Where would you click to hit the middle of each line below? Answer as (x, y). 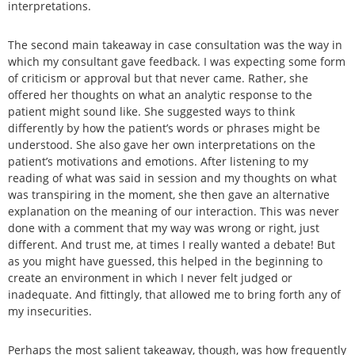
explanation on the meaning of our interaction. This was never (174, 211)
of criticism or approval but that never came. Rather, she (158, 78)
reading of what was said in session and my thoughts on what (172, 177)
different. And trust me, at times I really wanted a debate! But (172, 244)
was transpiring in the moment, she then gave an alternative (169, 194)
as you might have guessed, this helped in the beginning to (165, 261)
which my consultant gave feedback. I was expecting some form (177, 61)
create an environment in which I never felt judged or (150, 277)
